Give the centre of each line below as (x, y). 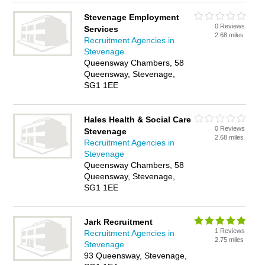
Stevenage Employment (132, 17)
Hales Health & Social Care (138, 119)
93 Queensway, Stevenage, (136, 256)
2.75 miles (230, 240)
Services (101, 29)
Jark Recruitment (119, 222)
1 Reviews (230, 231)
